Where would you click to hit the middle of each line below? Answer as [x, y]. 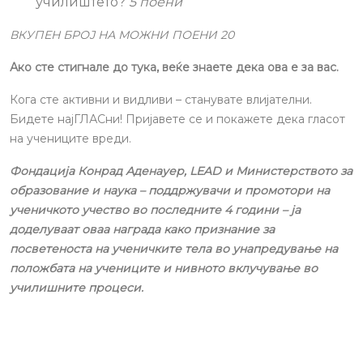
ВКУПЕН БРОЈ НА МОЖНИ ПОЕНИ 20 [122, 35]
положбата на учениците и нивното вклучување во [164, 268]
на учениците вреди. [70, 139]
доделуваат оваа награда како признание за [142, 229]
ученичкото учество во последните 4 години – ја [155, 210]
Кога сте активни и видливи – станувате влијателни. [161, 100]
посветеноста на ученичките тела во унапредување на [174, 249]
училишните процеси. [77, 288]
